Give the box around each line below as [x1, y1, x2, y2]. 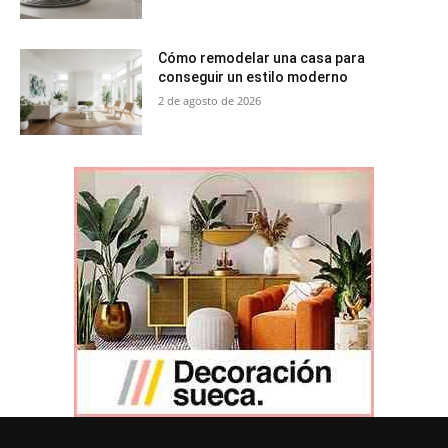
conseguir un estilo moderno [158, 69, 349, 86]
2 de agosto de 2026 [158, 93, 262, 109]
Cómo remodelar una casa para [158, 50, 366, 67]
